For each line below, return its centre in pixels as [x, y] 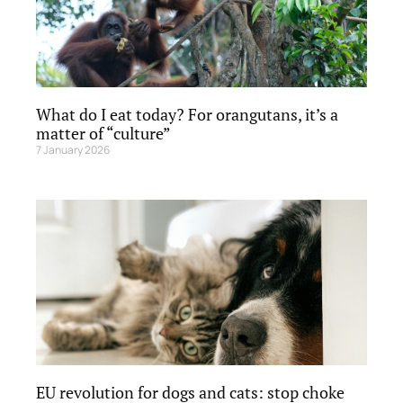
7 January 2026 [73, 149]
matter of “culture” [103, 133]
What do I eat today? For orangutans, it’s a [187, 114]
